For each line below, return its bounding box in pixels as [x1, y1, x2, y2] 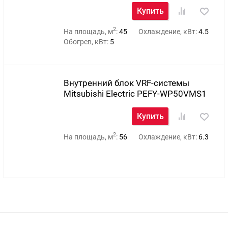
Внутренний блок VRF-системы [63, 78, 189, 89]
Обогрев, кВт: [63, 38, 110, 46]
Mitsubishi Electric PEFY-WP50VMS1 [63, 89, 207, 99]
